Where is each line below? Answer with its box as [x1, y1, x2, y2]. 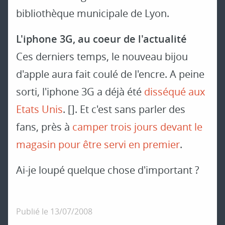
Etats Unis [16, 102, 63, 117]
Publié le [16, 206, 50, 217]
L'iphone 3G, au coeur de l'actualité [16, 32, 187, 46]
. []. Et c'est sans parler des [63, 102, 185, 117]
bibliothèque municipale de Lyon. [16, 7, 169, 21]
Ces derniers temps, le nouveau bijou [16, 50, 188, 64]
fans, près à [16, 120, 72, 134]
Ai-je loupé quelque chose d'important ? [16, 163, 199, 177]
